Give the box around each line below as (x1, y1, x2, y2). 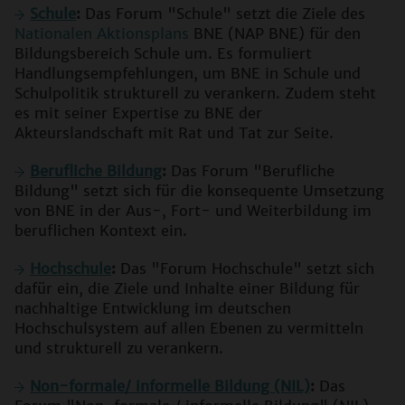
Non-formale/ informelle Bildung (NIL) (30, 377, 310, 396)
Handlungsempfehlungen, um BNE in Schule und (14, 64, 361, 83)
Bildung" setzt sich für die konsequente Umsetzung (14, 182, 384, 201)
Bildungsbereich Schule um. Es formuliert (14, 44, 312, 63)
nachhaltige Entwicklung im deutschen (14, 299, 291, 318)
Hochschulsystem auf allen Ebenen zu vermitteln (14, 319, 363, 338)
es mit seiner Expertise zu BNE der (14, 104, 262, 123)
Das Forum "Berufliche (166, 162, 334, 181)
